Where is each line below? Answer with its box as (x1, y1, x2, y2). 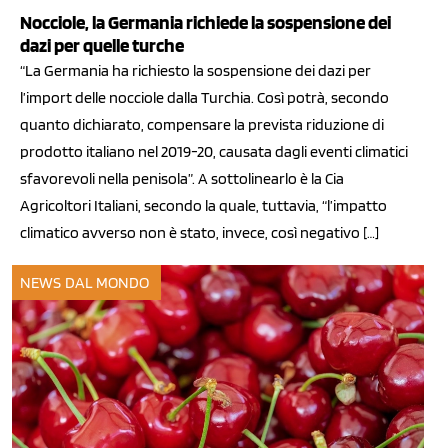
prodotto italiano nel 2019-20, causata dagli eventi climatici (20, 142, 408, 162)
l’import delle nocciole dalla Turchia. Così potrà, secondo (20, 88, 389, 108)
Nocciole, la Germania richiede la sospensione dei (20, 11, 391, 35)
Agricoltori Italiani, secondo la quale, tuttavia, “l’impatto (20, 196, 387, 216)
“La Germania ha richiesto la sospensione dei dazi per (20, 61, 371, 81)
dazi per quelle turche (20, 34, 184, 58)
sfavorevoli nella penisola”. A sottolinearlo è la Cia (20, 169, 344, 189)
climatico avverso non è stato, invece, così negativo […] (20, 223, 379, 243)
